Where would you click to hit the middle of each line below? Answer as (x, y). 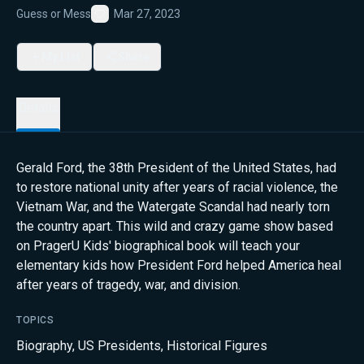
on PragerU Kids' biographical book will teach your (158, 246)
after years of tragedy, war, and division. (128, 285)
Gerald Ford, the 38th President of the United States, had (176, 168)
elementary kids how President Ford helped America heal (179, 265)
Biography (44, 346)
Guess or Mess (54, 13)
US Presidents (119, 346)
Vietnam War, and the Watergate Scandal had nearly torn (173, 207)
